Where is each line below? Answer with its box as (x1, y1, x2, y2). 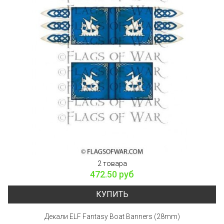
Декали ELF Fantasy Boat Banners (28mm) (44, 212, 180, 220)
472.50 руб (90, 168, 134, 179)
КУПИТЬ (95, 189, 128, 199)
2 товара (97, 159, 127, 167)
